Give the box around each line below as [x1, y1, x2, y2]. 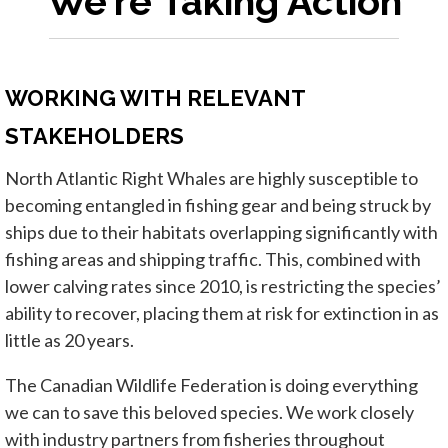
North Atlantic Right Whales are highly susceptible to [5, 166, 418, 189]
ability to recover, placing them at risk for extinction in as [5, 301, 439, 324]
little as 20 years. [5, 328, 134, 351]
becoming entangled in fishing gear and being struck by [5, 193, 431, 216]
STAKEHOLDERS [5, 122, 184, 149]
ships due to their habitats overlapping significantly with [5, 220, 438, 243]
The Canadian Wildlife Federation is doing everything [5, 373, 418, 396]
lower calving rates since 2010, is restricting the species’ [5, 274, 441, 297]
